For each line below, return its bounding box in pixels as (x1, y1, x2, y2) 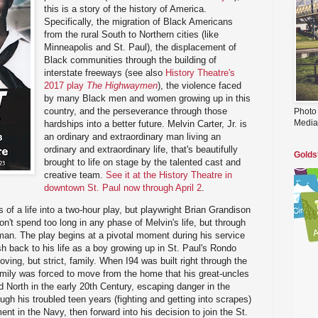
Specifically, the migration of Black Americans (44, 16, 234, 27)
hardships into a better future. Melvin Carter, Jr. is (44, 118, 248, 129)
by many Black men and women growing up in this (44, 92, 251, 104)
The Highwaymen (87, 79, 158, 91)
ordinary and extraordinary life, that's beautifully (44, 143, 238, 155)
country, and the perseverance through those (44, 105, 228, 116)
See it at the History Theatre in (106, 169, 233, 180)
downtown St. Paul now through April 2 (44, 182, 202, 193)
